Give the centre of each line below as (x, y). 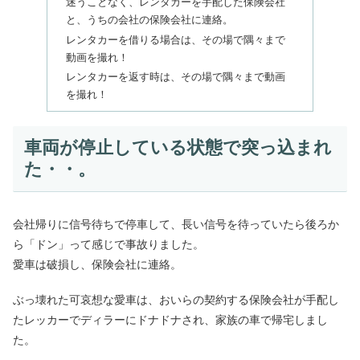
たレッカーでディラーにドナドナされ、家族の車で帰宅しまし (170, 320)
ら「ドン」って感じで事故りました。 (108, 244)
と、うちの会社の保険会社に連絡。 (149, 20)
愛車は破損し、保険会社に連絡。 (97, 264)
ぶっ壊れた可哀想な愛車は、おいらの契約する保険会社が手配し (176, 300)
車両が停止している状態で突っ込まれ (178, 148)
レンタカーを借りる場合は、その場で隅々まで (175, 40)
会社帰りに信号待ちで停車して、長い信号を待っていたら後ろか (176, 224)
